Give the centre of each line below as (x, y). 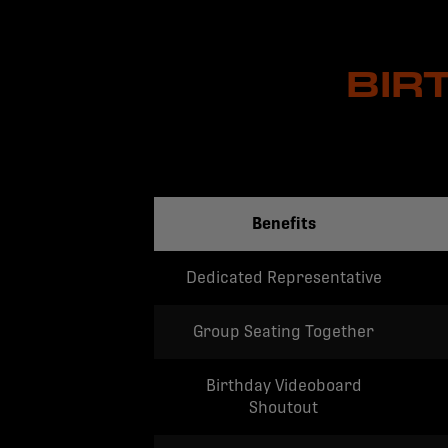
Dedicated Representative (283, 277)
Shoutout (283, 407)
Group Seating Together (283, 331)
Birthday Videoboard (283, 385)
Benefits (283, 223)
